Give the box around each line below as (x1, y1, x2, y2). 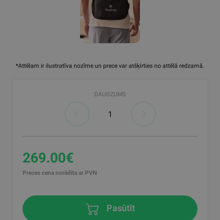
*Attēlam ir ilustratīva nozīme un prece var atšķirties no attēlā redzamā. (16, 62, 204, 70)
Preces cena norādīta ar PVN (23, 169, 97, 177)
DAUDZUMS (94, 91, 126, 98)
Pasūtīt (105, 203, 135, 214)
